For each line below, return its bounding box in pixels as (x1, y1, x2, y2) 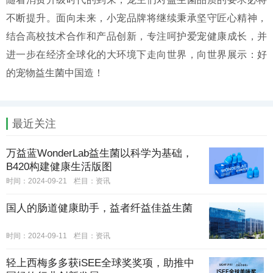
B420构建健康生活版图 (6, 161, 112, 173)
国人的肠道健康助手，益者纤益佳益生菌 (6, 202, 193, 214)
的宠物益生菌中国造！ (6, 68, 104, 79)
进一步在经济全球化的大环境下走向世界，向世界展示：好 (6, 49, 267, 60)
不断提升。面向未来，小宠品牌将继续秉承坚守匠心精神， (6, 13, 267, 24)
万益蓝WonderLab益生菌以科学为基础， (6, 147, 193, 160)
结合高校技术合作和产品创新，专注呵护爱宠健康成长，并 (6, 31, 267, 42)
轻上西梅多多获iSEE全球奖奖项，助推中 (6, 257, 194, 269)
